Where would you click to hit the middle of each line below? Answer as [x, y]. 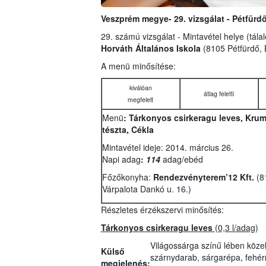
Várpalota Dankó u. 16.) [146, 189]
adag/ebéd [183, 159]
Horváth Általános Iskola [151, 48]
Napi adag [121, 159]
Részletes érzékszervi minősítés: [162, 210]
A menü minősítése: [138, 66]
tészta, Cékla [128, 130]
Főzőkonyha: [127, 177]
